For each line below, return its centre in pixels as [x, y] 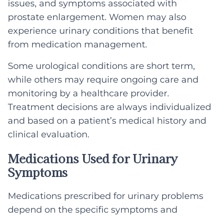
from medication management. [77, 44]
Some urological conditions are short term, [101, 66]
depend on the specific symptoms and [93, 210]
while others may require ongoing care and [103, 80]
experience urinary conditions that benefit [100, 31]
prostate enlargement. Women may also [97, 17]
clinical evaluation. [49, 134]
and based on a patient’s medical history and [107, 121]
